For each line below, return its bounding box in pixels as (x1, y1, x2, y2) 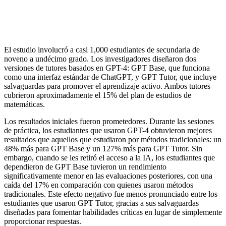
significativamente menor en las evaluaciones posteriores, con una (4, 172, 212, 181)
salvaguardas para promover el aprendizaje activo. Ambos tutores (4, 82, 210, 91)
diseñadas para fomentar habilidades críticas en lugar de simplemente (4, 208, 222, 217)
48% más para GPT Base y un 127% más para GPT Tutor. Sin (4, 144, 202, 153)
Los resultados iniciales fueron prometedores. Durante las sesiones (4, 117, 214, 126)
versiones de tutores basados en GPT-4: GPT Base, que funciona (4, 64, 210, 73)
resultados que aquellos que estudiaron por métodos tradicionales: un (4, 135, 221, 144)
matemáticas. (4, 100, 45, 109)
